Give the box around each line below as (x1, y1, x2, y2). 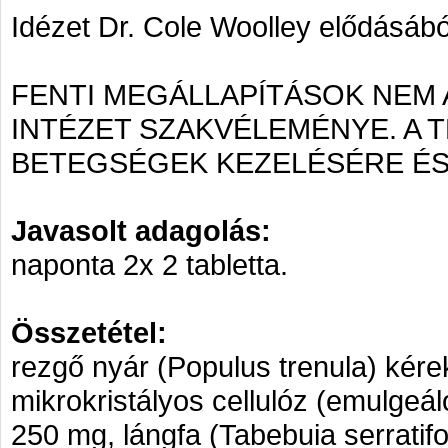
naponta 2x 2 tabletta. (11, 248, 288, 281)
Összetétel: (11, 316, 167, 349)
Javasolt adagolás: (11, 214, 271, 247)
